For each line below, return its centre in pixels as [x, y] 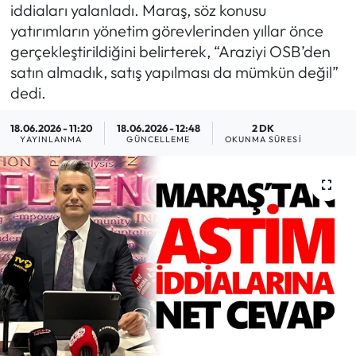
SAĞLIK [68, 69]
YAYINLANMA [51, 139]
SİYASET [71, 109]
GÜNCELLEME [159, 139]
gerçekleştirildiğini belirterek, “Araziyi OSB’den [170, 51]
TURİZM [69, 231]
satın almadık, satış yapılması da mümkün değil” [174, 72]
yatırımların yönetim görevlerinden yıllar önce [166, 30]
